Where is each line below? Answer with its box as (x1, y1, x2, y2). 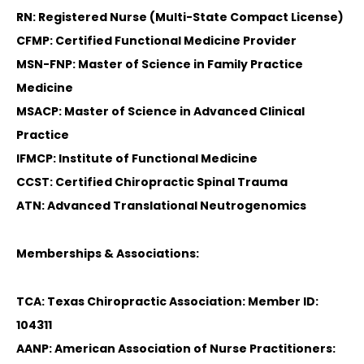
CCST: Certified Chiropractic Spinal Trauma (16, 173, 288, 190)
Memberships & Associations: (16, 245, 199, 262)
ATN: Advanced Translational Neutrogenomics (16, 197, 306, 214)
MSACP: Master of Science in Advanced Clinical (16, 102, 305, 119)
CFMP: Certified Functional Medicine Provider (16, 32, 297, 49)
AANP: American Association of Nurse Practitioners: (16, 340, 336, 357)
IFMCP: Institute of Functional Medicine (16, 149, 258, 167)
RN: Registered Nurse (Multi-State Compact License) (16, 8, 344, 25)
